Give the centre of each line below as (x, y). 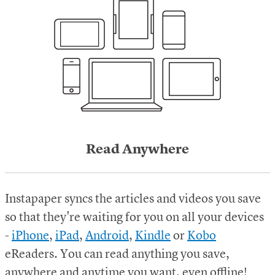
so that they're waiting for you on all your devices (134, 218)
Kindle (153, 237)
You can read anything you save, (145, 255)
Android (107, 237)
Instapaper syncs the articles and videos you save (133, 200)
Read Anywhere (137, 150)
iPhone (30, 237)
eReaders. (31, 255)
